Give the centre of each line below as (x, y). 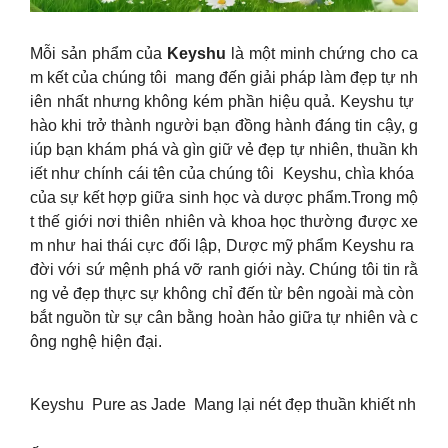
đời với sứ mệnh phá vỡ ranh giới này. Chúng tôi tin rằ (224, 270)
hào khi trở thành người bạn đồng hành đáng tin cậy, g (224, 126)
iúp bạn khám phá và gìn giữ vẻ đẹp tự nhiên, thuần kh (224, 150)
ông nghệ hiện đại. (96, 342)
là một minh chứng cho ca (322, 54)
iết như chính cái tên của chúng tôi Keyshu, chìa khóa (224, 174)
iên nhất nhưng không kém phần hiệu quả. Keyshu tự (224, 102)
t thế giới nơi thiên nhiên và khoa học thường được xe (224, 222)
